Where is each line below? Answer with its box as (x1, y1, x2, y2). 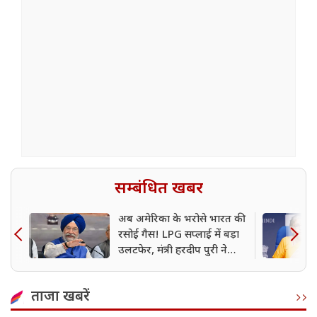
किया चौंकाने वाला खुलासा (118, 260, 224, 274)
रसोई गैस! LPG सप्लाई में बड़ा (118, 229, 239, 243)
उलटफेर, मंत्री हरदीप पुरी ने (118, 244, 227, 258)
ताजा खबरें (31, 288, 90, 307)
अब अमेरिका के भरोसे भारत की (118, 213, 243, 227)
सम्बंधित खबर (114, 178, 203, 200)
